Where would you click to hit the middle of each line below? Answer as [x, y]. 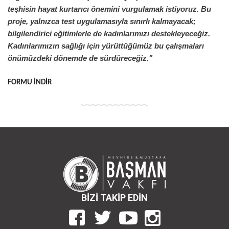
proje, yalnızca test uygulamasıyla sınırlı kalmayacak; [102, 22]
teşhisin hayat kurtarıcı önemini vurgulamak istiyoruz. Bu [109, 9]
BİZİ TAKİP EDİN [114, 198]
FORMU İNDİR [30, 83]
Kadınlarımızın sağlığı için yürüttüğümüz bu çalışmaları [106, 46]
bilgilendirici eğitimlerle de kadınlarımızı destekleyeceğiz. [109, 34]
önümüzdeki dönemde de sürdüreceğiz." [80, 59]
